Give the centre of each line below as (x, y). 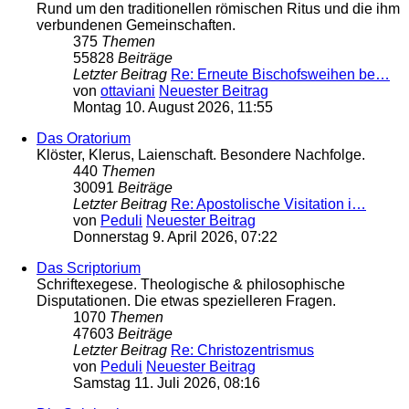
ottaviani (128, 91)
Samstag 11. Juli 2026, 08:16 (167, 383)
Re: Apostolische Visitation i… (268, 204)
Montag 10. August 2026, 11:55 (173, 108)
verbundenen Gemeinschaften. (136, 26)
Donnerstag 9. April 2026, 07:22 (175, 237)
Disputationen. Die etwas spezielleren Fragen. (186, 301)
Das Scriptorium (89, 268)
